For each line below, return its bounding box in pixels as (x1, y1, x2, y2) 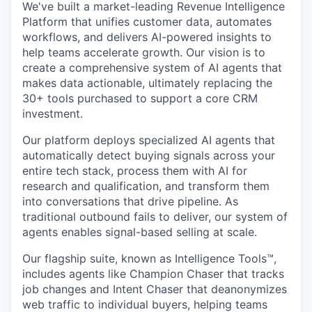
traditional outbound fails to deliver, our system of (22, 210, 288, 224)
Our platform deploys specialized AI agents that (22, 133, 275, 148)
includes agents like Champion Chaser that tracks (22, 267, 284, 281)
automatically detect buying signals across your (22, 148, 275, 163)
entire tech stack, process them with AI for (22, 164, 247, 178)
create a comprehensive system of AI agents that (22, 61, 282, 75)
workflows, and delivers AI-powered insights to (22, 30, 272, 45)
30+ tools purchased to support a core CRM (22, 91, 258, 106)
